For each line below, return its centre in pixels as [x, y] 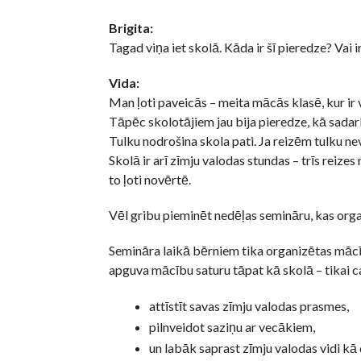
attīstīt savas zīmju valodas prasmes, [249, 306]
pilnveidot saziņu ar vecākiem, [232, 327]
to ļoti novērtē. [149, 180]
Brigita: [131, 28]
